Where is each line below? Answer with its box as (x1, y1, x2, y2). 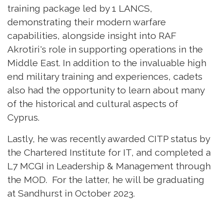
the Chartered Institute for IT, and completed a (7, 146, 211, 158)
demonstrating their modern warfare (7, 16, 166, 27)
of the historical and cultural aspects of (7, 98, 178, 109)
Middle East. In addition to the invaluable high (7, 57, 206, 68)
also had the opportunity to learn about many (7, 84, 204, 95)
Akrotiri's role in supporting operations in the (7, 43, 203, 54)
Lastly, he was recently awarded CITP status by (7, 133, 210, 144)
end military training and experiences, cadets (7, 71, 202, 82)
